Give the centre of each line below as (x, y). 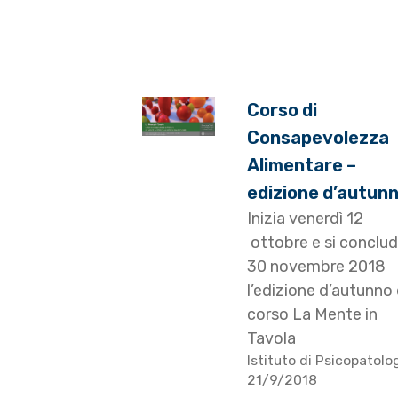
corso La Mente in (312, 315)
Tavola (271, 339)
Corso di (282, 111)
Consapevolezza (318, 138)
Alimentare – (301, 166)
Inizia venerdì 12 (305, 219)
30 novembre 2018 (316, 267)
